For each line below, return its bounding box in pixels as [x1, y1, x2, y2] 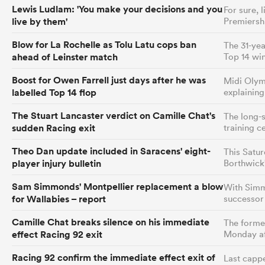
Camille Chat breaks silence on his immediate [12, 215, 209, 228]
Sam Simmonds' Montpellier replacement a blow [12, 180, 223, 193]
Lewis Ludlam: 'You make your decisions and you [12, 2, 222, 15]
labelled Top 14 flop [12, 86, 96, 99]
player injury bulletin [12, 157, 101, 170]
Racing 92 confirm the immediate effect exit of [12, 251, 215, 264]
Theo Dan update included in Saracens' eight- [12, 144, 211, 157]
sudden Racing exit [12, 121, 95, 134]
